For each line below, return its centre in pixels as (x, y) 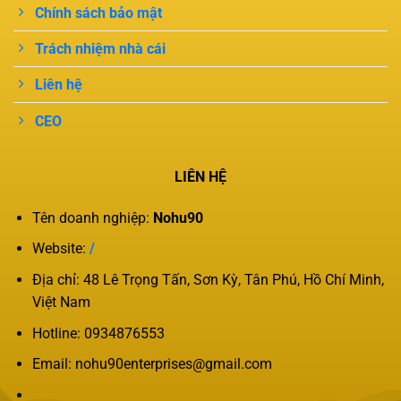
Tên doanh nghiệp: (92, 218)
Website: (60, 249)
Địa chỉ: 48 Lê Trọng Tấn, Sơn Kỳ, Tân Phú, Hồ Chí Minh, (208, 280)
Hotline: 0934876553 (98, 333)
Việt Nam (61, 303)
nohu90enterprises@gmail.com (173, 364)
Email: (53, 364)
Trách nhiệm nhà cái (100, 49)
